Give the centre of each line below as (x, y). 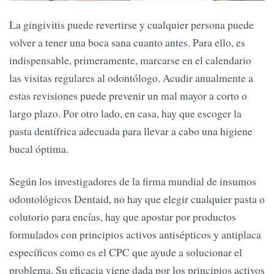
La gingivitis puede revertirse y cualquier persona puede (131, 24)
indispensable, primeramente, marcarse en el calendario (130, 60)
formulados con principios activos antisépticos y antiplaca (135, 235)
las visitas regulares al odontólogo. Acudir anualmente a (131, 77)
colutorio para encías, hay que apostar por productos (123, 217)
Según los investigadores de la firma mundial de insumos (133, 181)
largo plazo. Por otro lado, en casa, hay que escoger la (125, 113)
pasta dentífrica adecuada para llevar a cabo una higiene (131, 131)
